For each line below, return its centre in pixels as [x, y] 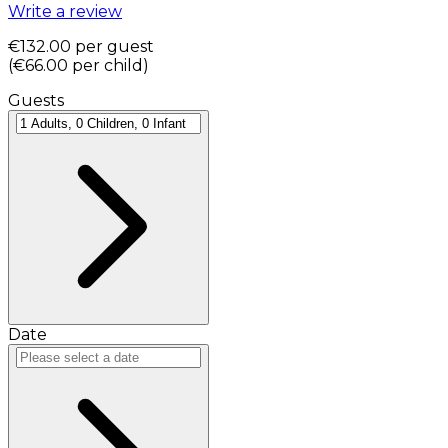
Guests [36, 100]
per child [107, 65]
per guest [114, 46]
